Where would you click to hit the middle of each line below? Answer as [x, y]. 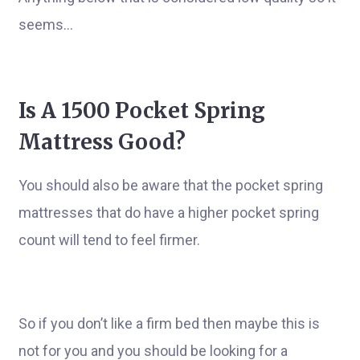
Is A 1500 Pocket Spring [142, 110]
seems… [46, 25]
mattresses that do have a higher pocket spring [169, 213]
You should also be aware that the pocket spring [171, 185]
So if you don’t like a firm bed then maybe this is [169, 323]
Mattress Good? [102, 142]
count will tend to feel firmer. [109, 240]
